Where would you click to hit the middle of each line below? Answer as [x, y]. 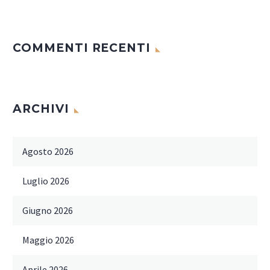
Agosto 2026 [48, 152]
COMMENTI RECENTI [82, 48]
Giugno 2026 [48, 211]
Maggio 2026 [48, 240]
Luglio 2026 [46, 181]
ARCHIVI [41, 109]
